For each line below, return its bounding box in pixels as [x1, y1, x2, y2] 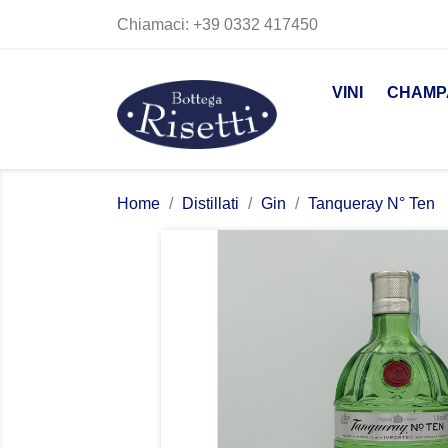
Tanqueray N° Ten [308, 194, 435, 212]
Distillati [182, 194, 239, 212]
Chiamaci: [117, 16, 193, 33]
